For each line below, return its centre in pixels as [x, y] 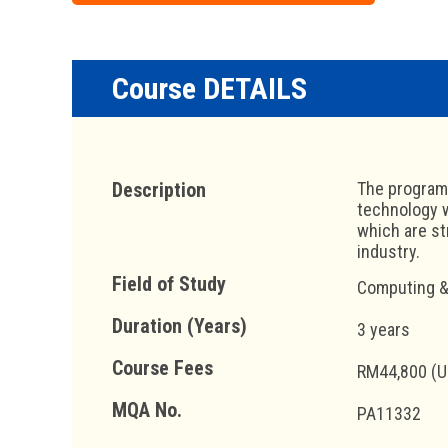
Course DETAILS [209, 88]
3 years [383, 329]
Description [159, 189]
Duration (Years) [179, 325]
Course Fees [162, 367]
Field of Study [169, 283]
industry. [388, 251]
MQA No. [147, 409]
